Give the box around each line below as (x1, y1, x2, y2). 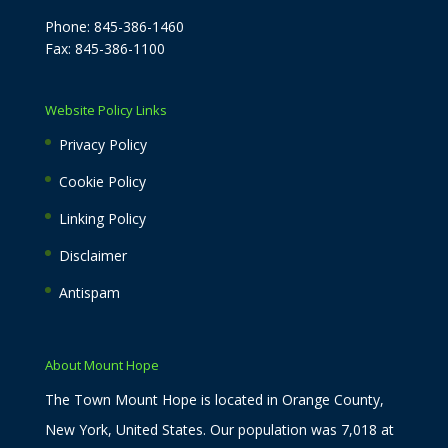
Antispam (58, 282, 120, 302)
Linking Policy (58, 208, 146, 228)
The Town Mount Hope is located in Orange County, (44, 390, 384, 410)
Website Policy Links (44, 100, 167, 119)
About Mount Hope (44, 356, 159, 375)
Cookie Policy (58, 171, 146, 191)
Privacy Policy (58, 134, 147, 154)
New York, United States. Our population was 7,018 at (44, 420, 394, 440)
